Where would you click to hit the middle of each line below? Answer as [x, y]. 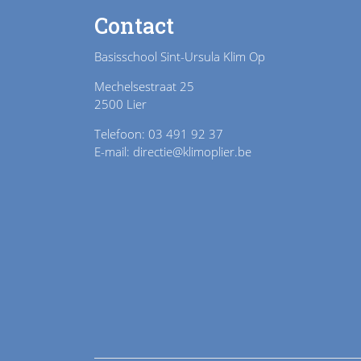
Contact [134, 25]
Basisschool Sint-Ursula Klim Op [180, 57]
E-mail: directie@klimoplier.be [173, 152]
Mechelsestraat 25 [144, 87]
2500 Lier [120, 104]
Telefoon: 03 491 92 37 [159, 134]
